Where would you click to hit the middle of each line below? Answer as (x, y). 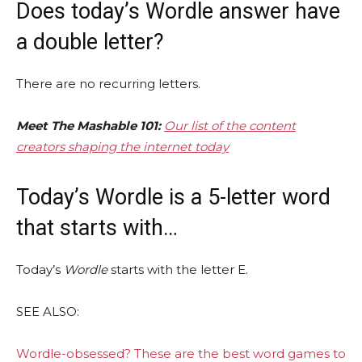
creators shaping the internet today (122, 146)
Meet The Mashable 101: (88, 125)
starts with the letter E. (178, 269)
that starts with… (97, 227)
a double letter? (90, 42)
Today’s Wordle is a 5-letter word (173, 197)
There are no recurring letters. (108, 83)
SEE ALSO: (48, 311)
